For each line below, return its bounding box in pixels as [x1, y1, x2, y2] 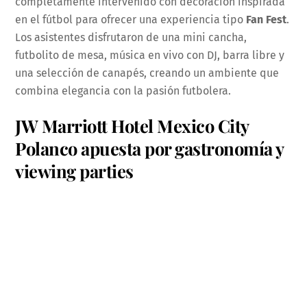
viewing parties [15, 158, 134, 182]
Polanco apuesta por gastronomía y [15, 136, 284, 160]
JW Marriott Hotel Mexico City [15, 113, 249, 137]
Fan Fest [246, 12, 287, 26]
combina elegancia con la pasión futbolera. [15, 84, 232, 97]
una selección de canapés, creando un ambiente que [15, 66, 280, 79]
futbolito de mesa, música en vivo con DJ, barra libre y [15, 48, 285, 62]
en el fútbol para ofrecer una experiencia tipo [15, 12, 247, 26]
